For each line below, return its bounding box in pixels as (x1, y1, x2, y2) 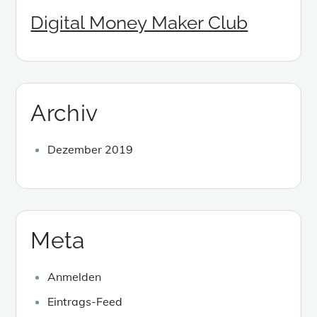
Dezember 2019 (47, 142, 134, 156)
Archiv (30, 99, 98, 126)
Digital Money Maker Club (30, 11, 248, 33)
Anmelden (47, 269, 102, 284)
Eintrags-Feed (47, 294, 123, 309)
